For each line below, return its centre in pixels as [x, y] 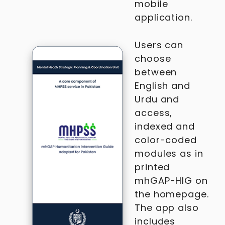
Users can [159, 45]
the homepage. [172, 194]
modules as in [169, 153]
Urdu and [157, 99]
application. [163, 17]
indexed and [165, 126]
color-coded [166, 140]
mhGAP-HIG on [171, 181]
